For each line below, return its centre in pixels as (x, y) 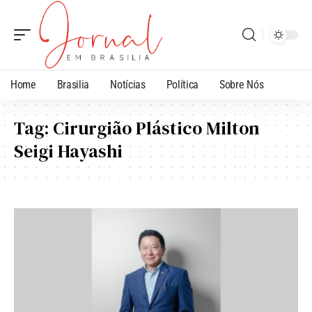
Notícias (128, 84)
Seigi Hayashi (68, 151)
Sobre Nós (242, 84)
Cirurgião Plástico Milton (156, 128)
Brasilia (73, 84)
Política (182, 84)
